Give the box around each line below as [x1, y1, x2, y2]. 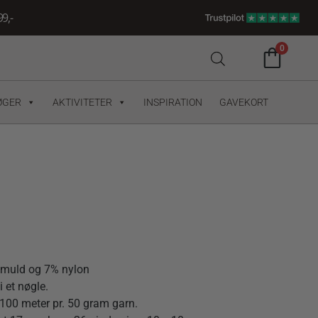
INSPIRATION [143, 96, 202, 108]
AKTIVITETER [52, 96, 112, 108]
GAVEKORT [219, 96, 268, 108]
